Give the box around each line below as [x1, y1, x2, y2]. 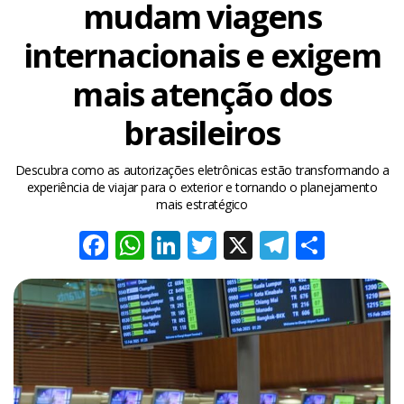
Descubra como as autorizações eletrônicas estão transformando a [14, 161, 390, 179]
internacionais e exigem [23, 33, 381, 78]
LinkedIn [180, 229, 290, 262]
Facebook [108, 229, 236, 262]
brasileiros [124, 111, 280, 155]
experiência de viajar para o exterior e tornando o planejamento [26, 179, 378, 196]
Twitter [216, 229, 302, 262]
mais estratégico [156, 196, 248, 213]
